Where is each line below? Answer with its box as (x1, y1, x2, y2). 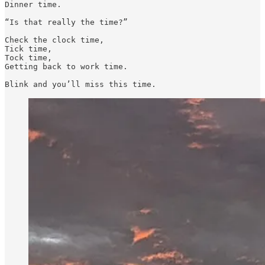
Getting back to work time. (5, 62, 132, 71)
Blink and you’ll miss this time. (5, 79, 156, 89)
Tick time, (5, 44, 52, 53)
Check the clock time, (5, 35, 104, 44)
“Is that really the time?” (5, 17, 128, 27)
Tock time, (5, 53, 52, 62)
